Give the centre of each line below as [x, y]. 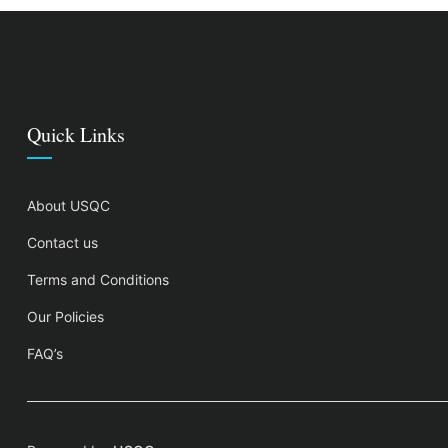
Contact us [62, 242]
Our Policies [65, 316]
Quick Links [76, 134]
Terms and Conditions [98, 279]
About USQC [68, 205]
